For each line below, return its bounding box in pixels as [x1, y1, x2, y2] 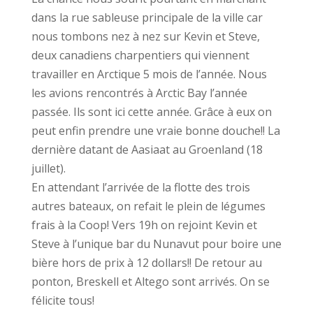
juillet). [31, 161, 66, 176]
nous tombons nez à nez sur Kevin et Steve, [31, 29, 260, 44]
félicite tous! [31, 293, 94, 308]
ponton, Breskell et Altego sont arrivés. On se [31, 274, 270, 289]
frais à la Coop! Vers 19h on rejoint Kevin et [31, 217, 257, 233]
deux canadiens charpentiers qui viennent [31, 48, 249, 63]
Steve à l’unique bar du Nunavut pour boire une [31, 236, 282, 252]
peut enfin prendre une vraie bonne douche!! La [31, 123, 280, 138]
